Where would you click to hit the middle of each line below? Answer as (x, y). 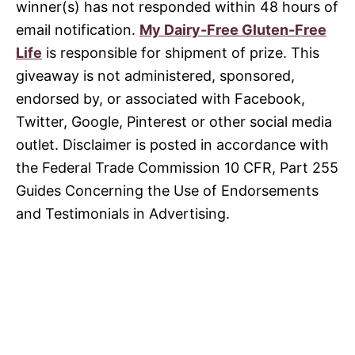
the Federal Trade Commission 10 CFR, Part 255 (177, 168)
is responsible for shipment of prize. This (181, 53)
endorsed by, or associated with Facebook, (160, 99)
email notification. (78, 30)
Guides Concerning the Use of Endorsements (167, 191)
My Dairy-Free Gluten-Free (233, 30)
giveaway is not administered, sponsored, (155, 76)
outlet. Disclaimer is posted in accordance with (172, 145)
